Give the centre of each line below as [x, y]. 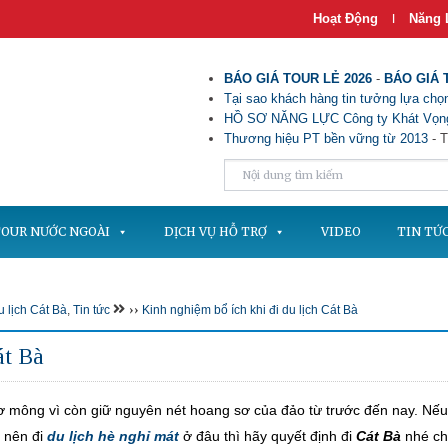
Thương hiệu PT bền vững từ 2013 [326, 138]
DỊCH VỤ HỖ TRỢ [215, 231]
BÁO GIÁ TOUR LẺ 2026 [298, 78]
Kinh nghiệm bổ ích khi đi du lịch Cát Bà [250, 310]
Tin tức [91, 310]
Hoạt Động [345, 18]
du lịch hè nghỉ [98, 436]
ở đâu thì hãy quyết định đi [267, 436]
